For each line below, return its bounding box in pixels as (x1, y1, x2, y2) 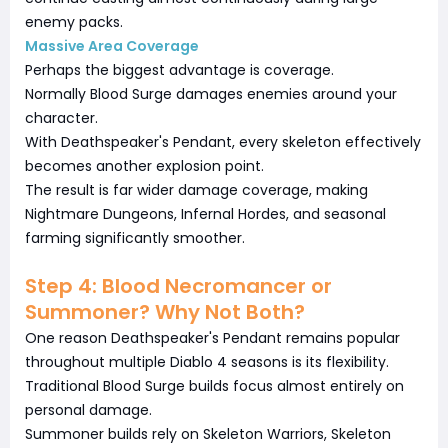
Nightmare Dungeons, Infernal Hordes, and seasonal (25, 203, 386, 224)
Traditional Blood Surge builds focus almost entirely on (25, 375, 404, 396)
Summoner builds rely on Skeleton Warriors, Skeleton (25, 423, 391, 444)
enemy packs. (25, 11, 123, 32)
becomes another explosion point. (25, 155, 264, 176)
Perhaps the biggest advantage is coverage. (25, 59, 334, 80)
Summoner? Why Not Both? (25, 297, 305, 326)
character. (25, 107, 98, 128)
